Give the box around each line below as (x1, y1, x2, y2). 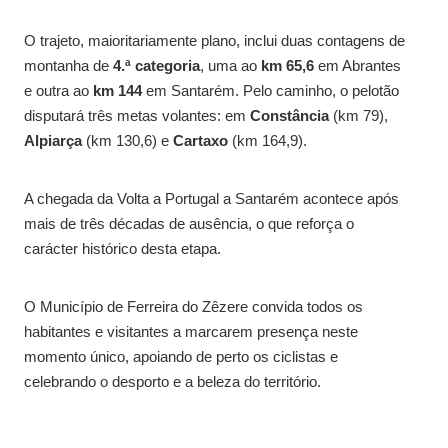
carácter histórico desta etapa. (24, 239, 221, 257)
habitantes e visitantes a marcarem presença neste (24, 322, 358, 340)
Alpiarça (24, 131, 82, 149)
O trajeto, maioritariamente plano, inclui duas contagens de (24, 31, 405, 49)
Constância (250, 106, 329, 124)
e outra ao (24, 81, 93, 99)
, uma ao (200, 56, 261, 74)
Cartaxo (173, 131, 228, 149)
